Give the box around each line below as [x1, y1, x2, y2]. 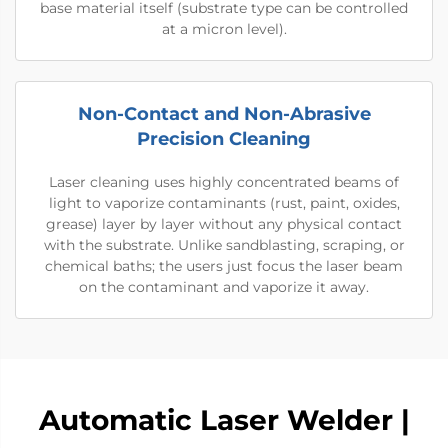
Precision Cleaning [137, 128, 311, 150]
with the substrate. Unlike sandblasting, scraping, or [43, 236, 405, 254]
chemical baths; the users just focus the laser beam [45, 257, 403, 275]
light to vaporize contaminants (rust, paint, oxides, [48, 194, 400, 212]
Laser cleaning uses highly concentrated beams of [49, 173, 399, 191]
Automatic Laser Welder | [38, 403, 410, 437]
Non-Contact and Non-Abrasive [77, 103, 371, 125]
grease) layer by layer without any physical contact [46, 215, 402, 233]
